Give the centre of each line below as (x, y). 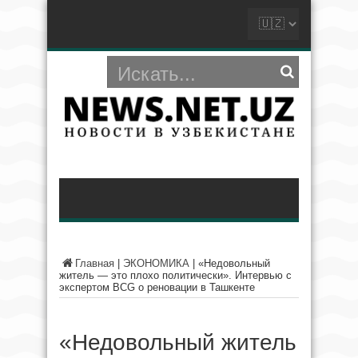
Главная (95, 263)
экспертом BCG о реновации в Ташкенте (157, 287)
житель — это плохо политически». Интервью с (175, 275)
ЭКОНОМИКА (156, 263)
